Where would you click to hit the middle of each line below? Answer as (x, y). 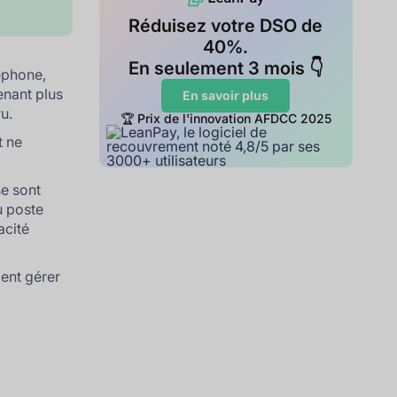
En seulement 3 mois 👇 (226, 69)
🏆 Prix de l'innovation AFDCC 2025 (226, 119)
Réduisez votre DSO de (226, 26)
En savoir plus (226, 96)
